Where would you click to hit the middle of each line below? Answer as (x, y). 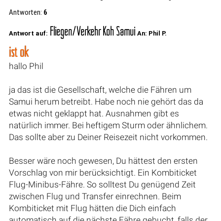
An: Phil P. (152, 33)
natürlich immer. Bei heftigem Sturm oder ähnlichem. (108, 125)
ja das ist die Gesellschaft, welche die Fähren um (100, 90)
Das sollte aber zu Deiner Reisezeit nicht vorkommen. (108, 137)
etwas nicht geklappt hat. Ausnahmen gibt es (94, 113)
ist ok (18, 51)
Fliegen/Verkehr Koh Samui (92, 31)
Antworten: (26, 13)
